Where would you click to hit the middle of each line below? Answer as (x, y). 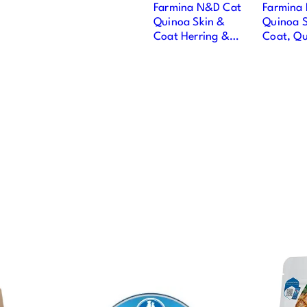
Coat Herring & (192, 37)
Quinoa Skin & (189, 22)
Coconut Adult (190, 51)
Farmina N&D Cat (197, 8)
